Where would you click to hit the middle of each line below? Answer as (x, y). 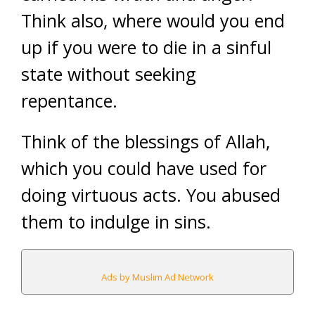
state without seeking (109, 73)
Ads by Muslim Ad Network (157, 277)
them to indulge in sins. (116, 221)
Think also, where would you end (153, 20)
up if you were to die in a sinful (146, 47)
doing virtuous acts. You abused (151, 194)
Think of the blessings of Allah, (146, 141)
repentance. (69, 100)
